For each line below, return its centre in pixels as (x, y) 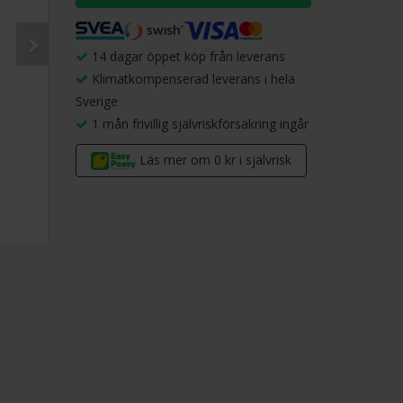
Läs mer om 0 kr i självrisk (215, 160)
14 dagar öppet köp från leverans (186, 57)
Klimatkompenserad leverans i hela (191, 79)
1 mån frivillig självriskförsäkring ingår (198, 124)
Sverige (96, 102)
